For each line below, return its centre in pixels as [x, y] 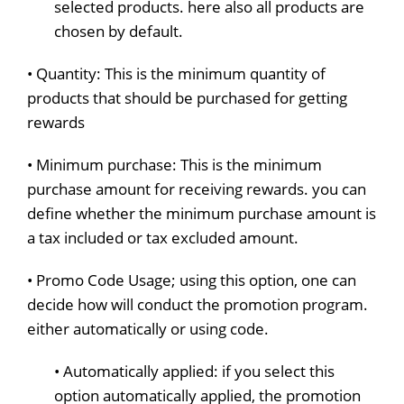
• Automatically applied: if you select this [194, 371]
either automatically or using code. [148, 328]
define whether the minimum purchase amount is [202, 213]
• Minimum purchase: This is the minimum [174, 164]
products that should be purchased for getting [187, 97]
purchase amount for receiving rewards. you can [197, 188]
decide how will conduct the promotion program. [197, 304]
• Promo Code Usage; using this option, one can [192, 280]
